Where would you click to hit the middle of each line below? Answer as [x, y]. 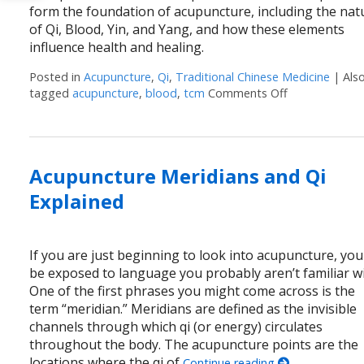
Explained [77, 201]
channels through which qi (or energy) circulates [176, 327]
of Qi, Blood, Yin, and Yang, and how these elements [187, 29]
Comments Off [248, 93]
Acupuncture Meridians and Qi [178, 176]
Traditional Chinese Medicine [253, 76]
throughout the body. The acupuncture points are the [194, 345]
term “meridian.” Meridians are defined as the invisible [193, 309]
